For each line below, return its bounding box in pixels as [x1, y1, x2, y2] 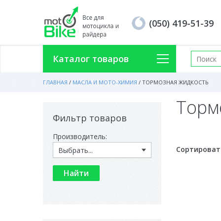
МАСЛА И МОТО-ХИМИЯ [73, 78, 137, 86]
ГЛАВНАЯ [43, 78, 68, 86]
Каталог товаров [53, 53, 129, 65]
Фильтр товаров [53, 112, 127, 124]
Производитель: [53, 132, 107, 141]
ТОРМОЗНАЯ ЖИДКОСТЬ [142, 78, 209, 86]
